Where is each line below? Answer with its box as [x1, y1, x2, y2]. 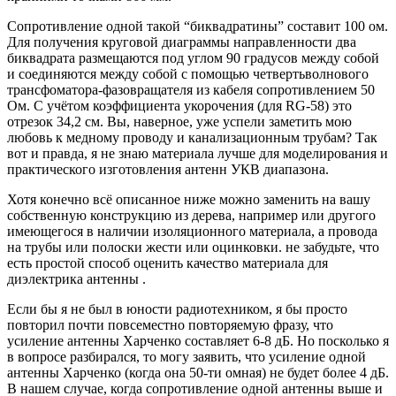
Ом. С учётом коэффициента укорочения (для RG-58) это [7, 97, 352, 113]
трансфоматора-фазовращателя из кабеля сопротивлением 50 [7, 81, 375, 97]
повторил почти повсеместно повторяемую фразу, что [7, 316, 333, 332]
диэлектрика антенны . [7, 270, 146, 286]
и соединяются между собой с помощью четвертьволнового [7, 65, 369, 81]
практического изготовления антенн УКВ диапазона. [7, 161, 329, 177]
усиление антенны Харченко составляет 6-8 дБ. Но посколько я [7, 332, 389, 348]
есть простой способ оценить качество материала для [7, 255, 328, 270]
